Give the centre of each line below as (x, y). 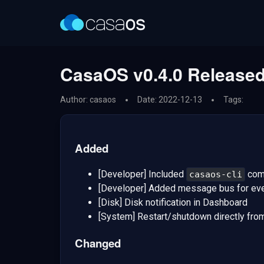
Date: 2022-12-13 (170, 100)
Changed (98, 243)
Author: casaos (88, 100)
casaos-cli (216, 175)
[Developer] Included (142, 174)
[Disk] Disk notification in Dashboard (173, 203)
